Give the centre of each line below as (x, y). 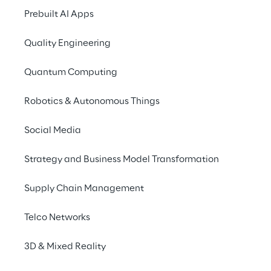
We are (44, 256)
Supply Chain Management (84, 189)
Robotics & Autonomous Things (92, 102)
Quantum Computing (71, 73)
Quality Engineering (67, 44)
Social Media (53, 131)
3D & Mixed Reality (65, 247)
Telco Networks (57, 218)
